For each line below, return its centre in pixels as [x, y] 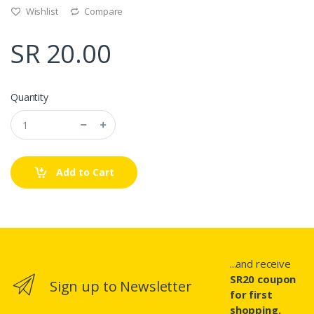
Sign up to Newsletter [121, 287]
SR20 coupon [263, 279]
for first [251, 295]
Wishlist [41, 12]
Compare [103, 12]
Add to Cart [84, 172]
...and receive [260, 264]
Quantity [29, 97]
